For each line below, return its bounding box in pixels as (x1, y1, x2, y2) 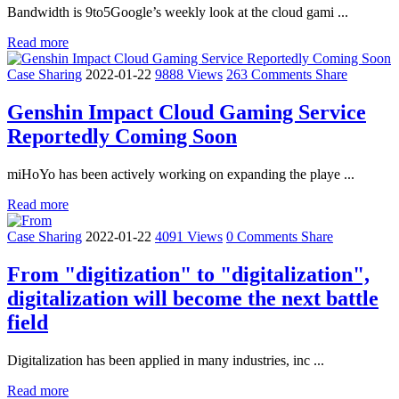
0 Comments (226, 228, 301, 244)
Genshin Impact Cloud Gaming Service (7, 100, 366, 124)
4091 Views (155, 228, 223, 244)
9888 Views (155, 67, 223, 83)
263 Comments (226, 67, 315, 83)
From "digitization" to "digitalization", (7, 262, 370, 286)
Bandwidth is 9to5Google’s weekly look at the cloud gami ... (7, 4, 348, 20)
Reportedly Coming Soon (7, 124, 237, 148)
